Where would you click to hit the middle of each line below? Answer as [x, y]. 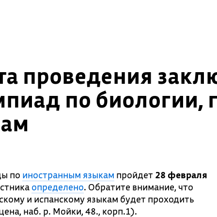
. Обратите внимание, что [139, 187]
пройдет [135, 175]
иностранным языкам [68, 175]
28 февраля [181, 175]
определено [58, 187]
